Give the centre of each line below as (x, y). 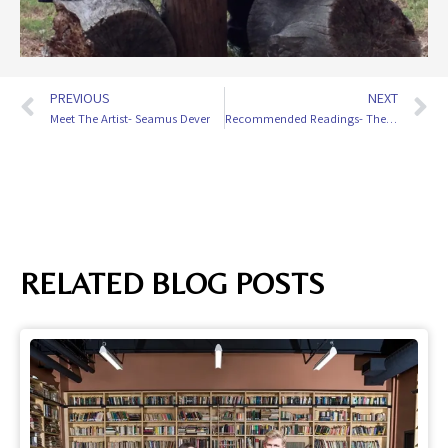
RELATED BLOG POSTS (172, 283)
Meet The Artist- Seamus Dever (130, 118)
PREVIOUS (80, 97)
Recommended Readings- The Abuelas (391, 118)
